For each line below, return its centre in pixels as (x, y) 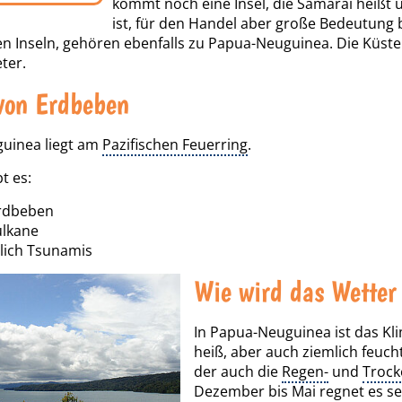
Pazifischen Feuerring (175, 144)
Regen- (305, 371)
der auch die (238, 371)
